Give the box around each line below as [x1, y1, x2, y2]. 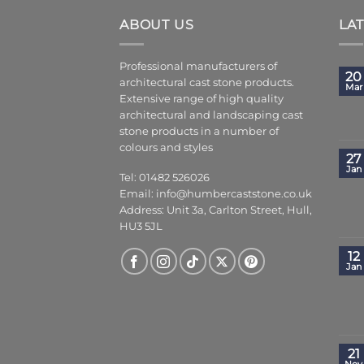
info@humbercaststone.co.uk [156, 187, 312, 200]
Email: [119, 187, 156, 200]
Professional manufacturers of [119, 60, 277, 73]
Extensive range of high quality [119, 93, 284, 106]
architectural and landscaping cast [119, 109, 303, 122]
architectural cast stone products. [119, 76, 294, 89]
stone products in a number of [119, 125, 279, 138]
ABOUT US [119, 16, 194, 32]
